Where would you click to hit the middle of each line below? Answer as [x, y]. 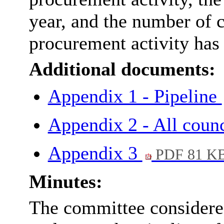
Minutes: [65, 182]
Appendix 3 [95, 153]
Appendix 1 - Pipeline [135, 96]
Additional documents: [122, 69]
